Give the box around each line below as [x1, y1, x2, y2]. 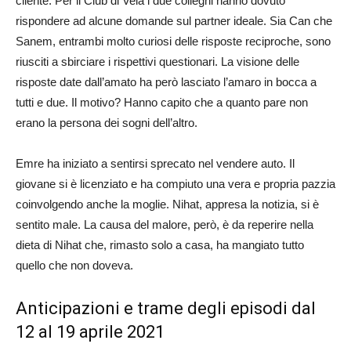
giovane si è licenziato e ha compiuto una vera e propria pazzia [16, 177, 335, 191]
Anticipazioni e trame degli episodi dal [16, 299, 316, 319]
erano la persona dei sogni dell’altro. [16, 116, 197, 130]
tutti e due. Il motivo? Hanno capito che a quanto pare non [16, 96, 308, 110]
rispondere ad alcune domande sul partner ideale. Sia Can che [16, 14, 332, 28]
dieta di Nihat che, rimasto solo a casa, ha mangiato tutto [16, 238, 304, 252]
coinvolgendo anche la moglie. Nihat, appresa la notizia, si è [16, 197, 319, 212]
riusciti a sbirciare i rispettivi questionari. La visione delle [16, 55, 299, 69]
